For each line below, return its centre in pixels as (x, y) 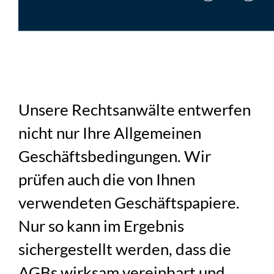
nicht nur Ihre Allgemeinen (110, 133)
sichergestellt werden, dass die (125, 249)
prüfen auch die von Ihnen (107, 180)
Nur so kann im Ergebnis (102, 226)
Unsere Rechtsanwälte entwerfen (135, 110)
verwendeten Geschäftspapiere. (129, 203)
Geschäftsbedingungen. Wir (115, 156)
